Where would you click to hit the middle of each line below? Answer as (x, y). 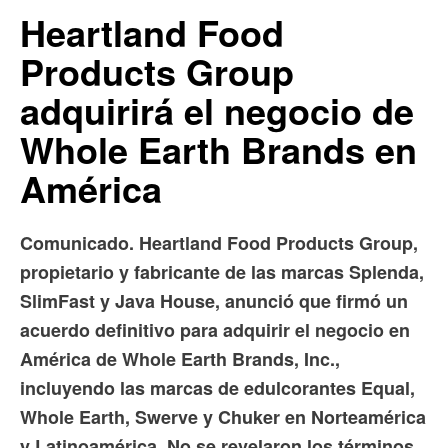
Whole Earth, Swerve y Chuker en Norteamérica (223, 417)
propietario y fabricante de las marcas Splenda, (222, 272)
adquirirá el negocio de (217, 110)
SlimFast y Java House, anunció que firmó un (214, 301)
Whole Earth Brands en (218, 149)
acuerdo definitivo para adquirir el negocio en (215, 330)
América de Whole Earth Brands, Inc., (180, 359)
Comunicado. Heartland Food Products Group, (219, 243)
